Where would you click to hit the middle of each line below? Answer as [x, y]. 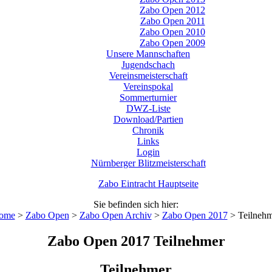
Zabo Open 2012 [172, 10]
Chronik [148, 130]
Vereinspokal [148, 87]
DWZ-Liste [148, 108]
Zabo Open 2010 [172, 32]
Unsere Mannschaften [148, 54]
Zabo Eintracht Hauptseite [148, 184]
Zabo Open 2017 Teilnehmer [136, 241]
